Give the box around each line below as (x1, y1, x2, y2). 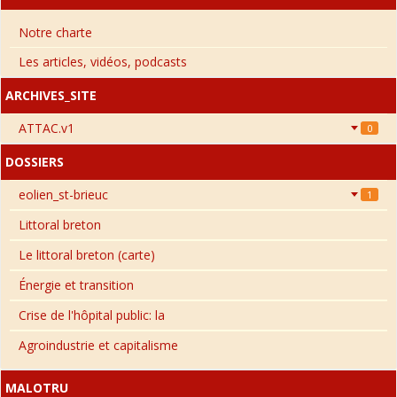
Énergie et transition (19, 276, 134, 293)
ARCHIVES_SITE (5, 86, 97, 104)
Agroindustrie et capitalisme (19, 336, 178, 354)
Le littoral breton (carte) (19, 245, 155, 263)
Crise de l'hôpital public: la (19, 306, 165, 323)
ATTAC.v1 (19, 119, 74, 136)
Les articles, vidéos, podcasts (19, 52, 187, 70)
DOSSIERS (5, 152, 64, 170)
